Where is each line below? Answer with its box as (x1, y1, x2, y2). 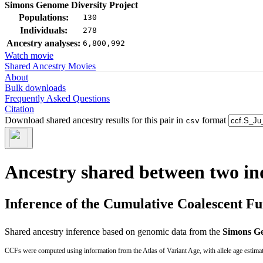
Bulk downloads (5, 83, 66, 93)
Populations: (18, 12, 69, 22)
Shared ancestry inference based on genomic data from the (5, 226, 222, 237)
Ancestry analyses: (6, 38, 80, 48)
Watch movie (5, 50, 53, 60)
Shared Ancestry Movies (5, 61, 96, 71)
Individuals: (19, 25, 68, 35)
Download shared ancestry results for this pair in (5, 115, 186, 125)
